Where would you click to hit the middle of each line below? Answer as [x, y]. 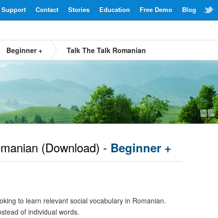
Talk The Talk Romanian [106, 50]
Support [14, 9]
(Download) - [74, 147]
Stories [79, 9]
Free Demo [156, 9]
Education [115, 9]
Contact [47, 9]
